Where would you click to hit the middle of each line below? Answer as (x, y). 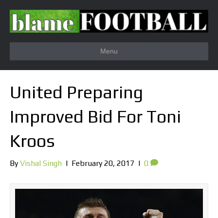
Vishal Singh (41, 163)
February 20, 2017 (103, 163)
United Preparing (76, 92)
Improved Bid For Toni (95, 117)
